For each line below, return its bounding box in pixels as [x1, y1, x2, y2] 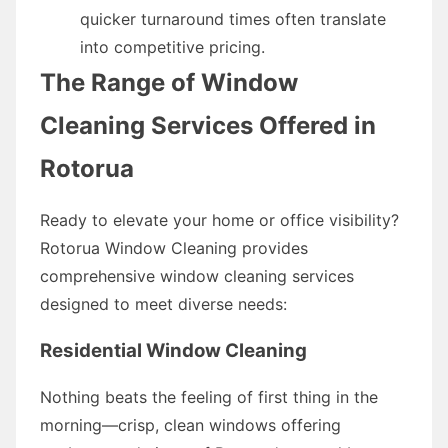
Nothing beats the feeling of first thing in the [40, 386, 378, 407]
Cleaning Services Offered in [40, 110, 376, 140]
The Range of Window [40, 67, 298, 97]
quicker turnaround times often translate [80, 8, 386, 29]
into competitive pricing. [80, 36, 265, 57]
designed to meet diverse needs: [40, 293, 287, 314]
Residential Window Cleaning [40, 338, 307, 362]
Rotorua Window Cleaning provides [40, 237, 308, 258]
